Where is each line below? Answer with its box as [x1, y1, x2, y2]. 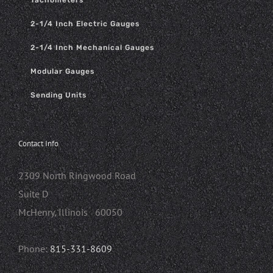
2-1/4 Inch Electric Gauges [30, 19, 140, 29]
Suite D [18, 188, 48, 200]
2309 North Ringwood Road [18, 169, 136, 182]
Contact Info [18, 138, 58, 149]
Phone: [18, 243, 50, 255]
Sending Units [30, 91, 87, 100]
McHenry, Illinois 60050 [18, 206, 122, 219]
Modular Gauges [30, 67, 94, 76]
